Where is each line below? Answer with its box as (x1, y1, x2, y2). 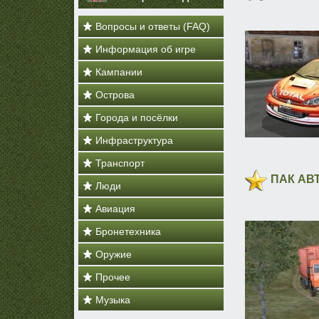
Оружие (95, 249, 132, 260)
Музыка (95, 294, 130, 305)
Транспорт (95, 157, 145, 169)
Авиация (95, 203, 135, 214)
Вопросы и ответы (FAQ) (95, 21, 210, 32)
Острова (95, 89, 135, 100)
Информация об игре (95, 43, 196, 55)
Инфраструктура (95, 135, 173, 146)
